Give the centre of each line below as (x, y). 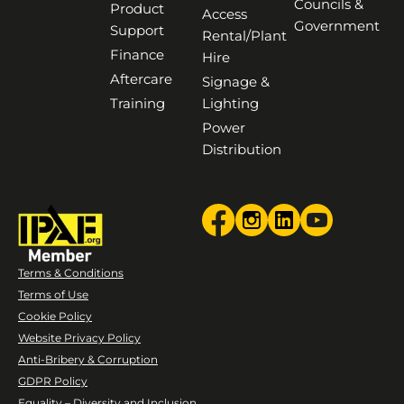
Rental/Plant (244, 35)
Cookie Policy (55, 316)
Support (137, 30)
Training (138, 103)
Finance (137, 54)
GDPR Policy (53, 381)
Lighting (230, 103)
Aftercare (141, 78)
